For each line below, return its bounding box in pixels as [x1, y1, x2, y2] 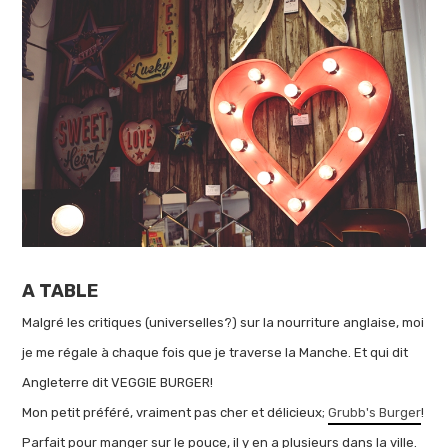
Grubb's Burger [328, 405, 422, 421]
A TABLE [22, 280, 99, 303]
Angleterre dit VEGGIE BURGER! [22, 375, 217, 391]
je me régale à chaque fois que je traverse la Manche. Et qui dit [22, 345, 409, 361]
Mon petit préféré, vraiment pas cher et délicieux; [22, 405, 329, 421]
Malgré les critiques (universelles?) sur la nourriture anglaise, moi [22, 315, 425, 331]
